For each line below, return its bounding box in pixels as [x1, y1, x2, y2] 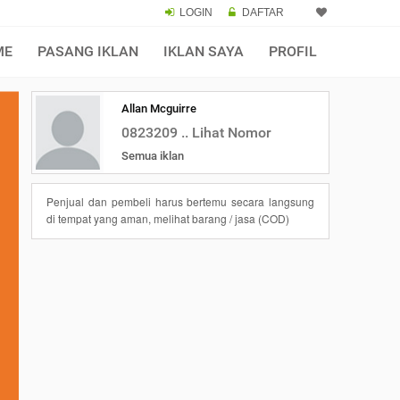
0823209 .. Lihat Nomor [121, 124, 271, 141]
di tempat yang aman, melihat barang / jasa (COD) [46, 211, 289, 226]
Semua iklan [121, 149, 184, 162]
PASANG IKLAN [37, 43, 138, 60]
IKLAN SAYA [163, 43, 244, 60]
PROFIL [269, 43, 317, 60]
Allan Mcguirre [121, 102, 196, 115]
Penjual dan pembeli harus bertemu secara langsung [46, 194, 314, 209]
